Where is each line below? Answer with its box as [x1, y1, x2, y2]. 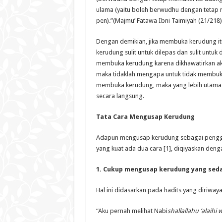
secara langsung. [96, 92, 144, 100]
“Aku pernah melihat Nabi [96, 207, 167, 215]
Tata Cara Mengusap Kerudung [96, 112, 195, 120]
